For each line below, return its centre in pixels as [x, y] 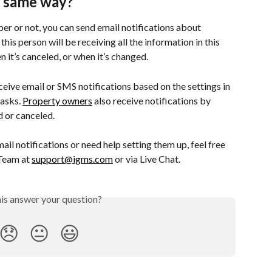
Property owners [57, 100]
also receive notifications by [152, 100]
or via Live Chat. [147, 158]
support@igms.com [72, 158]
